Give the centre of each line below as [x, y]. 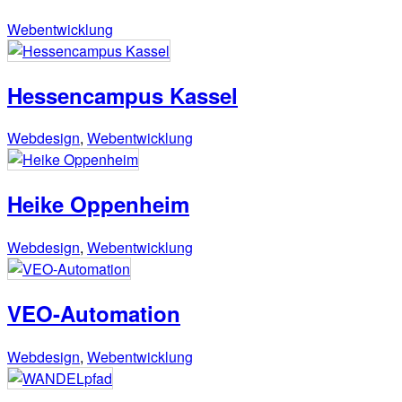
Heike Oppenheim [98, 204]
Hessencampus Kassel [122, 95]
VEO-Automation [94, 314]
